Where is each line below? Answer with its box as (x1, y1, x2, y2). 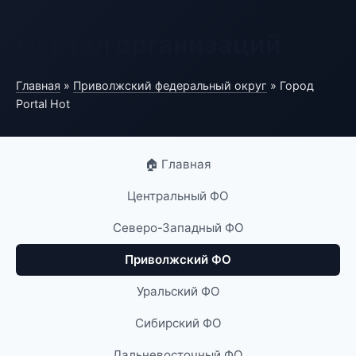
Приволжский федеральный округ (73, 79, 267, 92)
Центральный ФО (127, 188, 229, 203)
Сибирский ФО (134, 315, 222, 331)
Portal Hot (16, 97, 70, 110)
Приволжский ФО (125, 252, 231, 267)
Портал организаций (16, 29, 281, 60)
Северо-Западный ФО (112, 220, 244, 235)
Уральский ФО (136, 284, 220, 299)
